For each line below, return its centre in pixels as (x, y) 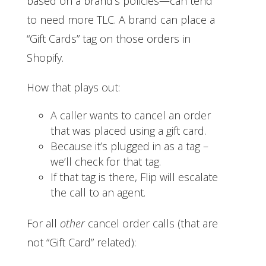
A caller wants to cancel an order (130, 115)
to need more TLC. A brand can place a (121, 19)
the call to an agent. (99, 192)
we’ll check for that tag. (105, 161)
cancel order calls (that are (151, 223)
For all (43, 223)
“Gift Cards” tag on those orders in (108, 38)
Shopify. (46, 57)
